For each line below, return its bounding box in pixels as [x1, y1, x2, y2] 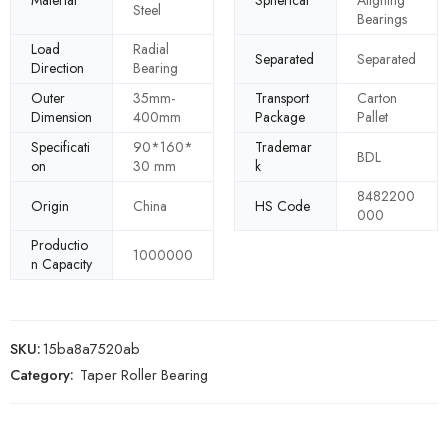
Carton [357, 88, 397, 109]
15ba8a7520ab [43, 338, 140, 360]
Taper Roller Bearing [80, 364, 208, 386]
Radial [133, 39, 169, 60]
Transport [255, 88, 309, 109]
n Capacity [31, 254, 92, 275]
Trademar [255, 137, 312, 158]
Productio [31, 235, 88, 256]
